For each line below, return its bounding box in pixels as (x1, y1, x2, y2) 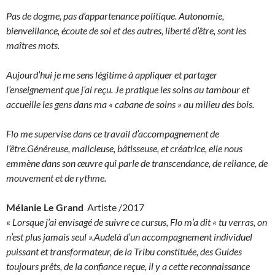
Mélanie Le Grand (6, 201, 83, 213)
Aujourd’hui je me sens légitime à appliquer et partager (6, 69, 217, 80)
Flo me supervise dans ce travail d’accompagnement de (6, 128, 219, 139)
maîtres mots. (6, 39, 60, 51)
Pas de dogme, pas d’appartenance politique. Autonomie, (6, 10, 224, 21)
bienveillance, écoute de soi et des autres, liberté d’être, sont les (6, 25, 246, 36)
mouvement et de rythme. (6, 172, 106, 184)
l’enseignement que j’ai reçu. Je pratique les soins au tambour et (6, 83, 249, 95)
